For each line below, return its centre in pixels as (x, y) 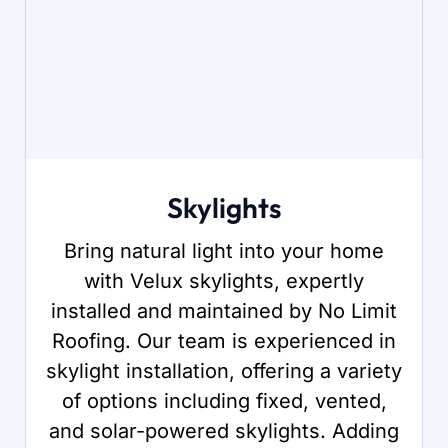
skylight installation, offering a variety (224, 370)
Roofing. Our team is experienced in (224, 340)
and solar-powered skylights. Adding (224, 430)
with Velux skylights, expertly (224, 280)
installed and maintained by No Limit (224, 310)
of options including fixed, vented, (224, 400)
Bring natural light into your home (224, 250)
